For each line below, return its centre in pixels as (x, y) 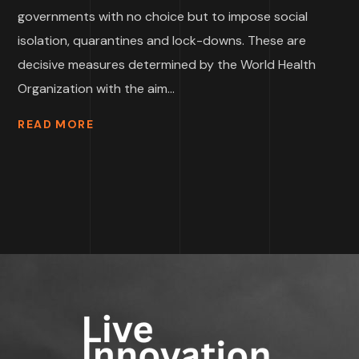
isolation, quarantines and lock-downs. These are (162, 40)
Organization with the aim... (97, 88)
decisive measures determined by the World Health (167, 64)
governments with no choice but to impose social (163, 16)
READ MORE (56, 125)
